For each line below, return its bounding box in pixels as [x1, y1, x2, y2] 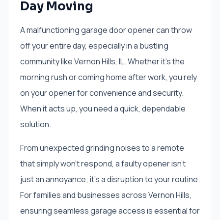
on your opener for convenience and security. [20, 87, 184, 98]
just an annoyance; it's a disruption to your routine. [20, 174, 200, 185]
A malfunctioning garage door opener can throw [20, 25, 192, 35]
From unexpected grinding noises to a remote [20, 142, 184, 153]
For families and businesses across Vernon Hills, [20, 190, 192, 200]
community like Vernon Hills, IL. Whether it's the [20, 56, 185, 67]
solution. [20, 119, 51, 130]
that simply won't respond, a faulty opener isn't [20, 158, 186, 169]
